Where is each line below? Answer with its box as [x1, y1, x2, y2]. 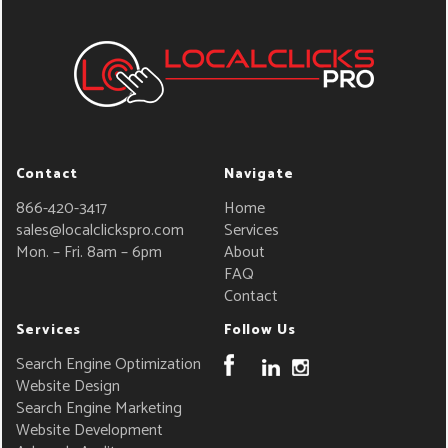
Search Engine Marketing [15, 395, 182, 423]
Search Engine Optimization [15, 351, 201, 379]
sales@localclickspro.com [15, 217, 184, 245]
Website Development [15, 417, 163, 445]
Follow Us [223, 319, 296, 343]
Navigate [223, 163, 294, 187]
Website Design [15, 373, 120, 401]
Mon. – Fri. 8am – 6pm [15, 239, 162, 267]
